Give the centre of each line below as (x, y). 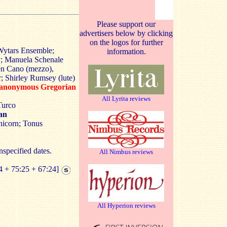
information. (126, 51)
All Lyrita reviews (126, 99)
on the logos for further (126, 42)
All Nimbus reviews (126, 152)
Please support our (126, 24)
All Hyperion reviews (126, 205)
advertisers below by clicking (126, 33)
